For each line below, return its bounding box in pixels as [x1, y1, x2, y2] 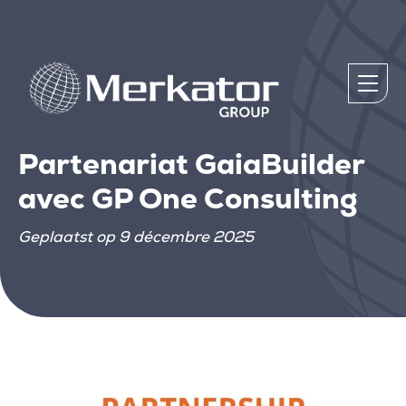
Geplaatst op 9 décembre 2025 [18, 227, 254, 246]
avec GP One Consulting [18, 181, 358, 217]
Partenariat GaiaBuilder [18, 147, 364, 183]
